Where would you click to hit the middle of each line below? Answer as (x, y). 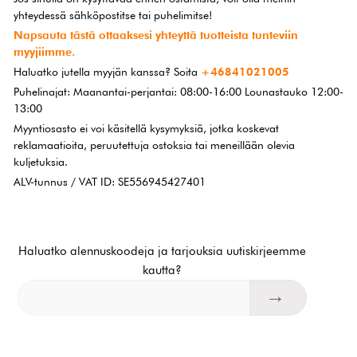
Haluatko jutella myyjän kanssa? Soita (108, 71)
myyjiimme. (45, 51)
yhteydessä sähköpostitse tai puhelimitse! (113, 15)
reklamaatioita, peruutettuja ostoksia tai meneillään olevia (155, 145)
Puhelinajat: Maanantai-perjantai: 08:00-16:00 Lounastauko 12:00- (179, 91)
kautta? (163, 270)
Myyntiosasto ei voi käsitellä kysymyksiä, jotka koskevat (147, 128)
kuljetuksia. (41, 161)
